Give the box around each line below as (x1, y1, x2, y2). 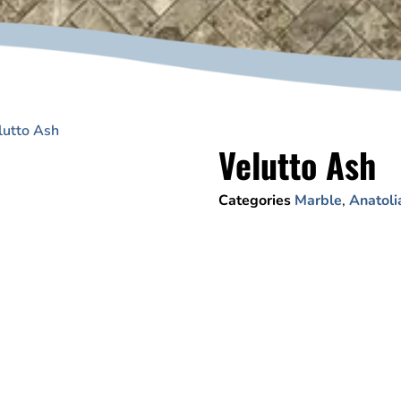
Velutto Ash (218, 140, 376, 191)
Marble (294, 191, 342, 211)
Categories (218, 191, 291, 211)
